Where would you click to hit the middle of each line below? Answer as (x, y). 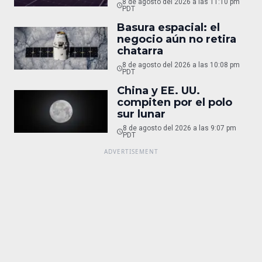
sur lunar (141, 114)
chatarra (140, 51)
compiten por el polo (175, 102)
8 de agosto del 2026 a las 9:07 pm (179, 128)
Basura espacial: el (168, 27)
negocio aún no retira (177, 39)
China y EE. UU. (158, 90)
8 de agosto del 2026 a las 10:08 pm (181, 65)
